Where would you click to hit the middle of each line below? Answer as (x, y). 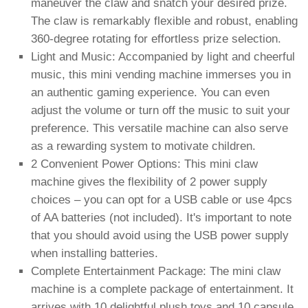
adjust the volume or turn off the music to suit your (161, 110)
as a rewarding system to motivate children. (143, 146)
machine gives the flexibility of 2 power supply (149, 181)
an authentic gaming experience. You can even (150, 92)
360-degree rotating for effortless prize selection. (156, 38)
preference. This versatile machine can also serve (159, 128)
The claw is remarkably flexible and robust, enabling (164, 21)
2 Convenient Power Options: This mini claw (144, 164)
